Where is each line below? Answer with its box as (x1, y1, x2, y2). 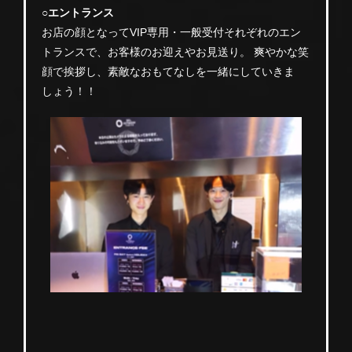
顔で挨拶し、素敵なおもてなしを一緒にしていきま (42, 64, 295, 78)
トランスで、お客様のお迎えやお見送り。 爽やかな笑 (42, 45, 309, 58)
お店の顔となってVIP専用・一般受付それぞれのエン (42, 25, 301, 38)
